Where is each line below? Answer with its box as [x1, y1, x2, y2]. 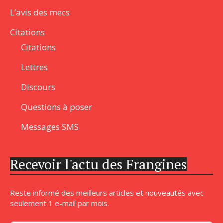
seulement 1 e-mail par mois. [10, 198, 109, 209]
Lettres [21, 61, 48, 73]
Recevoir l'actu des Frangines [10, 155, 187, 174]
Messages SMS [21, 121, 79, 133]
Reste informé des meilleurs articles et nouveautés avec [10, 188, 204, 198]
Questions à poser [21, 101, 92, 113]
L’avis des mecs [10, 6, 70, 18]
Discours [21, 81, 55, 93]
